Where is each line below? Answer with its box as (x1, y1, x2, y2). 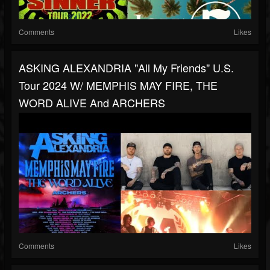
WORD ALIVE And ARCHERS (19, 95, 165, 111)
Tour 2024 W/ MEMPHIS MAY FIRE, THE (19, 77, 218, 93)
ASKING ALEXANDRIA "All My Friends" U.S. (19, 60, 234, 76)
